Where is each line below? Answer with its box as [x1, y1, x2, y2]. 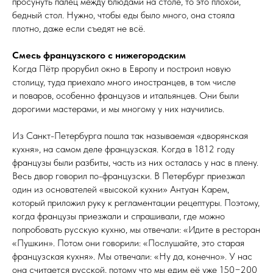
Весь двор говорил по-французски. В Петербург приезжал [12, 169, 245, 182]
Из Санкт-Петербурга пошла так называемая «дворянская [12, 129, 248, 141]
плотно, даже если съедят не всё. [12, 22, 145, 34]
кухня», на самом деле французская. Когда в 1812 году [12, 143, 235, 155]
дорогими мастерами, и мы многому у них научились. [12, 102, 224, 115]
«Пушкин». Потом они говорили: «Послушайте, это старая [12, 236, 244, 249]
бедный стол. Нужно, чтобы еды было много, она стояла [12, 9, 235, 21]
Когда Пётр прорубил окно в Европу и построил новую [12, 62, 231, 74]
